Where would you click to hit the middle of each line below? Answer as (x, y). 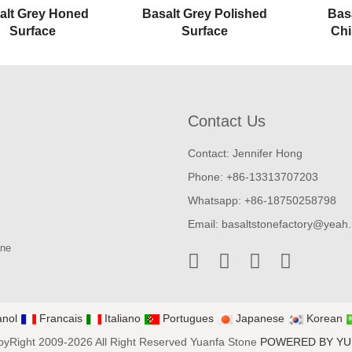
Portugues (188, 318)
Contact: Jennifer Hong (245, 153)
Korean (324, 318)
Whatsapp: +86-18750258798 (262, 200)
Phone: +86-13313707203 (253, 176)
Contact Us (227, 121)
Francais (60, 318)
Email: (205, 224)
